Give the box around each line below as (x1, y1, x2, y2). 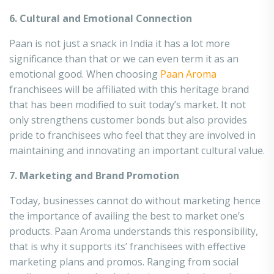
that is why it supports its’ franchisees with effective (9, 240, 246, 253)
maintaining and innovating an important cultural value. (9, 144, 265, 157)
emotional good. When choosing (9, 67, 160, 81)
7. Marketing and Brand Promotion (9, 169, 179, 182)
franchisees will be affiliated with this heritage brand (9, 83, 249, 96)
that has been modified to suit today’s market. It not (9, 98, 246, 111)
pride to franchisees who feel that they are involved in (9, 128, 256, 142)
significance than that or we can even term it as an (9, 52, 239, 65)
